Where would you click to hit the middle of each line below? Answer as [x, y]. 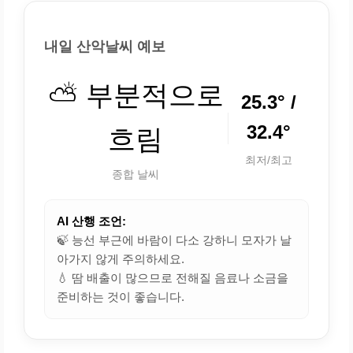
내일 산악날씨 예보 [105, 46]
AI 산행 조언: [91, 221]
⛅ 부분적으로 [136, 95]
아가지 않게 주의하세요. [121, 258]
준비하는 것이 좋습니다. [121, 296]
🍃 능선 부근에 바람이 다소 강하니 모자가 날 [174, 240]
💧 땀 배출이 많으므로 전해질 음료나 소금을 [173, 277]
